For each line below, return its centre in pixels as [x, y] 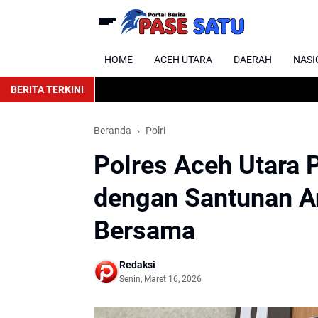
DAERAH [253, 59]
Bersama [144, 231]
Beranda [113, 131]
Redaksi [137, 265]
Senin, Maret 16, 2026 [160, 279]
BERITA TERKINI [47, 89]
